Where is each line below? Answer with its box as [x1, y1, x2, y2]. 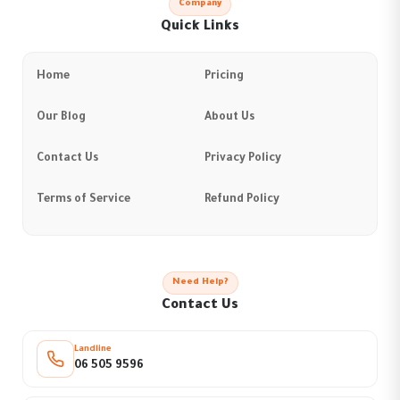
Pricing [204, 71, 244, 84]
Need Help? [171, 278, 229, 288]
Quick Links [161, 20, 239, 36]
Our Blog [37, 112, 86, 125]
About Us [204, 112, 254, 125]
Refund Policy [204, 194, 279, 207]
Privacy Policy [204, 153, 281, 166]
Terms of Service [37, 194, 130, 207]
